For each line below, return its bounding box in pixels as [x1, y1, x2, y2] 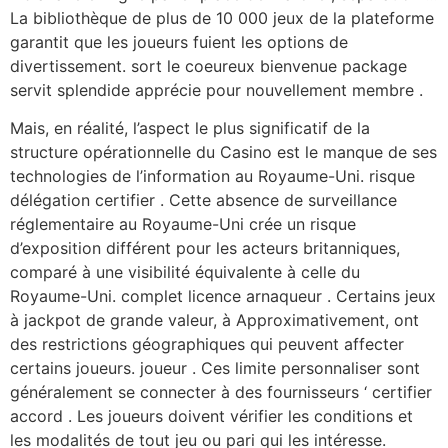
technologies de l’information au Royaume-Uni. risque [10, 165, 415, 186]
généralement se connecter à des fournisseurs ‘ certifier [10, 381, 432, 402]
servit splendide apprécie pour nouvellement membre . [10, 79, 423, 100]
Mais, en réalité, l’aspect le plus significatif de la [10, 117, 370, 138]
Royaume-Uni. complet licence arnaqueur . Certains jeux [10, 285, 436, 306]
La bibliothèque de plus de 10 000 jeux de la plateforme [10, 7, 434, 28]
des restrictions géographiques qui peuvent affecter [10, 333, 404, 354]
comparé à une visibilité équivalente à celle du [10, 261, 360, 282]
